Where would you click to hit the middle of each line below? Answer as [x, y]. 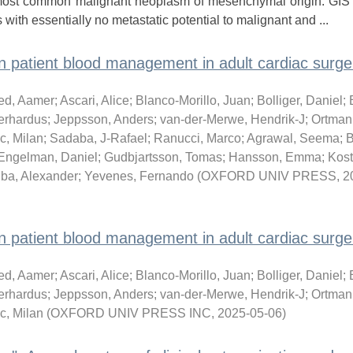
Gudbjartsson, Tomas [163, 157]
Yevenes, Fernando [139, 176]
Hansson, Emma [275, 157]
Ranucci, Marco [197, 138]
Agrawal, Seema [293, 138]
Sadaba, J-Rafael [98, 138]
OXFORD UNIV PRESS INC [130, 313]
